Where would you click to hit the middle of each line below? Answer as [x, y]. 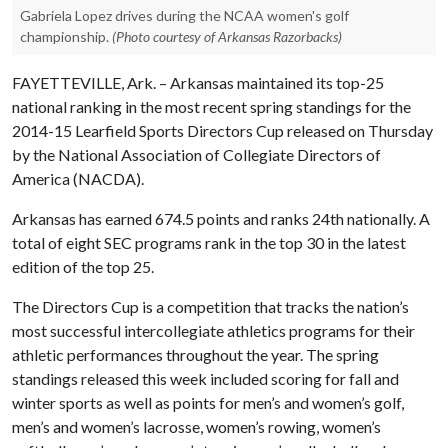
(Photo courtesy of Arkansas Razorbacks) [227, 36]
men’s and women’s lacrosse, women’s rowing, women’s [196, 426]
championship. [64, 36]
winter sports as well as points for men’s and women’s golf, [208, 402]
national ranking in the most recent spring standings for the [211, 106]
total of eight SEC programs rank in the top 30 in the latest [209, 242]
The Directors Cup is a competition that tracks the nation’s [210, 306]
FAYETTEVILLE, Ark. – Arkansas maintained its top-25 [198, 82]
